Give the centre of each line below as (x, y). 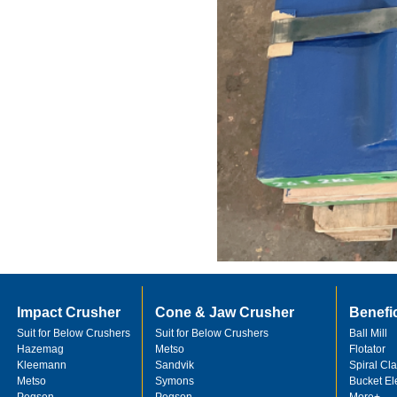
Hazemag (41, 349)
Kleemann (42, 365)
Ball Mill (369, 333)
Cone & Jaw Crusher (225, 312)
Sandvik (175, 365)
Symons (175, 381)
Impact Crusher (69, 312)
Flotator (368, 349)
